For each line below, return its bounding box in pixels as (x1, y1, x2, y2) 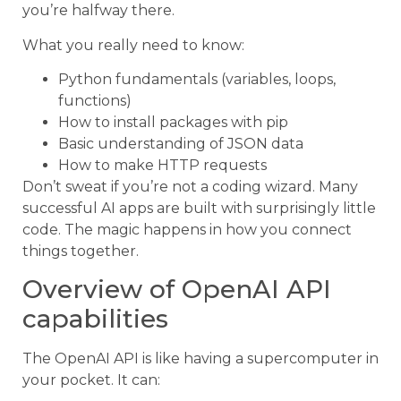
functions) (58, 92, 132, 110)
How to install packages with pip (58, 114, 288, 132)
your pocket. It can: (22, 371, 160, 389)
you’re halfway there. (22, 2, 175, 20)
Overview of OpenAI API (22, 274, 331, 305)
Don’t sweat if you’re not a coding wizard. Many (22, 178, 358, 196)
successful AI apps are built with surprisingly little (22, 200, 376, 218)
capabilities (22, 303, 168, 335)
